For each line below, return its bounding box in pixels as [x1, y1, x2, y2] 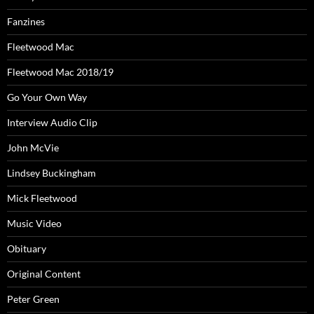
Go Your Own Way [7, 90, 87, 103]
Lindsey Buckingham [7, 166, 96, 179]
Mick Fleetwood [7, 191, 77, 204]
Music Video [7, 217, 62, 229]
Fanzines [7, 15, 45, 27]
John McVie [7, 141, 59, 153]
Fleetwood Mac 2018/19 [7, 65, 114, 78]
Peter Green [7, 292, 60, 305]
